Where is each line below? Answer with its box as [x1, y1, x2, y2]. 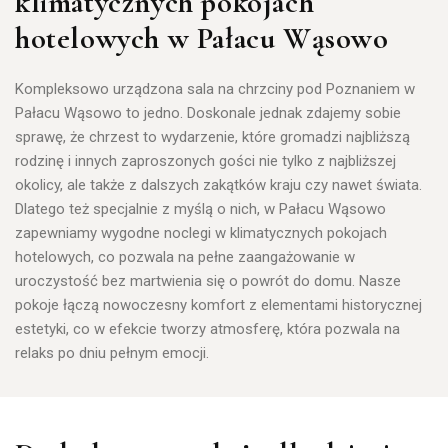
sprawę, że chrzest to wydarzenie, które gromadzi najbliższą [15, 127, 410, 146]
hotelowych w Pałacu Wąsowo [15, 19, 389, 57]
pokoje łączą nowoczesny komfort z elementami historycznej [15, 295, 422, 314]
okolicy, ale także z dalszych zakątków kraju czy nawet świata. [15, 175, 422, 194]
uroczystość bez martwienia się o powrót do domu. [15, 271, 355, 290]
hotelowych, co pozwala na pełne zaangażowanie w [15, 247, 355, 266]
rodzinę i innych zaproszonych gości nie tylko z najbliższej [15, 151, 396, 170]
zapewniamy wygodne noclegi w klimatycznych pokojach [15, 223, 387, 242]
